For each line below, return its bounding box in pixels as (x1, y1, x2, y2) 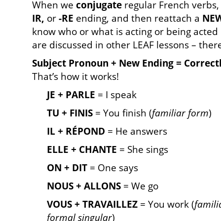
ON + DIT (47, 161, 87, 174)
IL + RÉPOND (47, 125, 105, 138)
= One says (87, 161, 138, 174)
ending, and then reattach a (74, 12, 202, 25)
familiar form (152, 107, 209, 119)
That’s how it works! (32, 70, 119, 83)
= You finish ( (93, 107, 152, 119)
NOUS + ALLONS (47, 180, 121, 192)
